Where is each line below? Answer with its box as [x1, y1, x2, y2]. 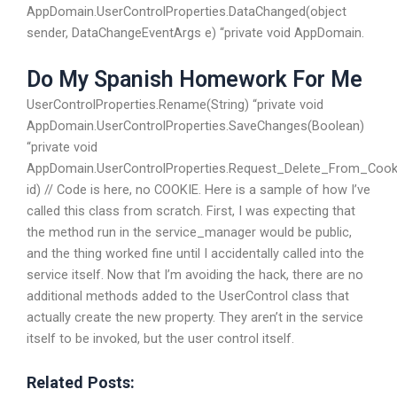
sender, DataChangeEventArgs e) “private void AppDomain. [27, 24, 364, 41]
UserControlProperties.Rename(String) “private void [27, 97, 323, 113]
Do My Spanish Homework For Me [27, 66, 362, 93]
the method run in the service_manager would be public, [27, 224, 352, 241]
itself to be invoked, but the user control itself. [27, 331, 294, 347]
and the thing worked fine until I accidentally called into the [27, 245, 364, 262]
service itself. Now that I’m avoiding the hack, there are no [27, 267, 363, 284]
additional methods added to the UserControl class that [27, 288, 349, 305]
